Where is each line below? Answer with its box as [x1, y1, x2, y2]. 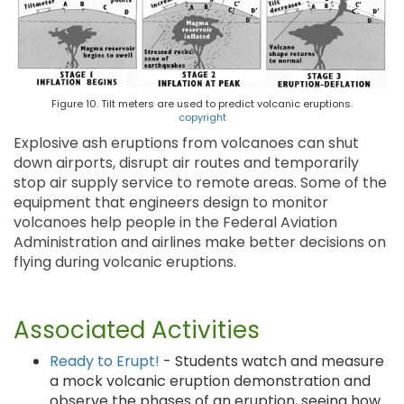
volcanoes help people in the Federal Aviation [14, 212, 337, 234]
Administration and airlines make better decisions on [14, 232, 386, 253]
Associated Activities [14, 314, 260, 347]
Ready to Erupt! [50, 351, 160, 372]
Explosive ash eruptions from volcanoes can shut [14, 133, 359, 154]
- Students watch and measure [160, 351, 384, 372]
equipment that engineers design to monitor [14, 192, 328, 214]
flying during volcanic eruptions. [14, 252, 236, 273]
